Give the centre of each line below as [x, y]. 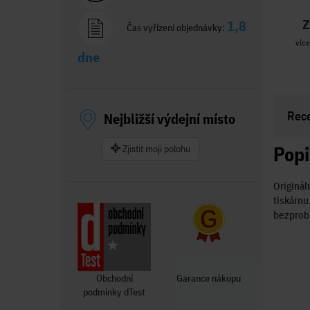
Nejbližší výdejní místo [170, 118]
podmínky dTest [115, 292]
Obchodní [114, 278]
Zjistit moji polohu [155, 149]
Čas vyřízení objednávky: [176, 27]
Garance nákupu [208, 278]
